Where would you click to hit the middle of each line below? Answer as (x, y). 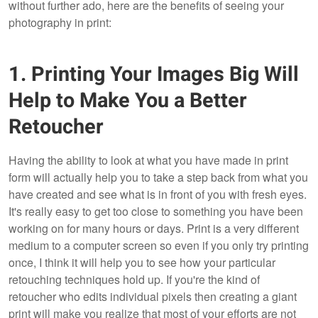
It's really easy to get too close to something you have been (156, 212)
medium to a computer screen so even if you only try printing (159, 246)
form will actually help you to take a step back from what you (158, 177)
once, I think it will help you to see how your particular (142, 263)
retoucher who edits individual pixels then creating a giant (153, 297)
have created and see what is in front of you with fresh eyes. (158, 194)
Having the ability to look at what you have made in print (148, 160)
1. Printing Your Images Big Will (154, 75)
